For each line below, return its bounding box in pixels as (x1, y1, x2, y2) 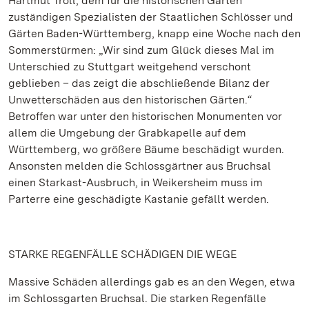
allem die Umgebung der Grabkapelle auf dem (8, 126, 246, 139)
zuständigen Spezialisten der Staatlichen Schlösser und (8, 10, 293, 23)
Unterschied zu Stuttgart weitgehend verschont (8, 60, 251, 73)
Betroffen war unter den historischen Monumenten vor (8, 110, 282, 123)
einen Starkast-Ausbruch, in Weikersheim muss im (8, 176, 263, 189)
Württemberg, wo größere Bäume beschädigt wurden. (8, 143, 284, 156)
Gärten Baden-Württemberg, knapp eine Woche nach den (8, 27, 301, 40)
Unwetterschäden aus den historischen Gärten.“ (8, 93, 252, 106)
